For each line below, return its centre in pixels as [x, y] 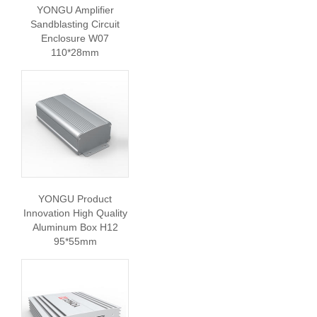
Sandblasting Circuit [75, 24]
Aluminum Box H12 [75, 227]
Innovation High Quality [75, 213]
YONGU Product [75, 199]
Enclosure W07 [75, 38]
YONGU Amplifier [75, 10]
